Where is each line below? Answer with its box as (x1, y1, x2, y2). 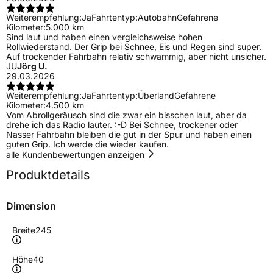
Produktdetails (6, 168, 90, 183)
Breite (12, 225, 35, 236)
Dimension (6, 200, 56, 213)
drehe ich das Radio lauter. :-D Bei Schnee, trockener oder (6, 119, 238, 130)
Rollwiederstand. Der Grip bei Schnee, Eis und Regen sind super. (6, 41, 261, 52)
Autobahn (138, 12, 177, 23)
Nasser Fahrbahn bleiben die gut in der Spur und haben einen (6, 129, 252, 140)
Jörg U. (17, 61, 48, 72)
